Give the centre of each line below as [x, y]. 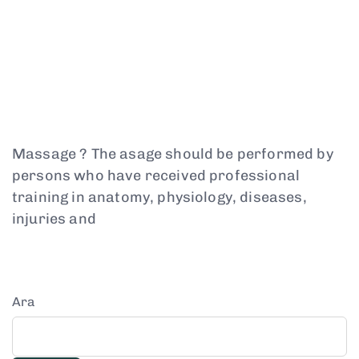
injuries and [54, 218]
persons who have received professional [156, 175]
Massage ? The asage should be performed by [173, 153]
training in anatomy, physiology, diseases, [159, 197]
